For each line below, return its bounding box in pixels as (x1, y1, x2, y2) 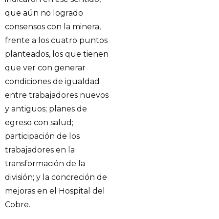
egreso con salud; (5, 118, 73, 128)
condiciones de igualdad (5, 77, 100, 87)
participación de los (5, 131, 80, 141)
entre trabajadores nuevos (5, 90, 109, 100)
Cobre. (5, 200, 30, 210)
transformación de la (5, 159, 85, 169)
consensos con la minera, (5, 22, 101, 32)
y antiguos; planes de (5, 104, 87, 114)
